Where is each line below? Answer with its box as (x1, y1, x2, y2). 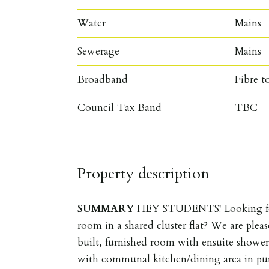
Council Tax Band (77, 100, 162, 115)
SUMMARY (77, 201, 134, 216)
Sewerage (77, 44, 120, 58)
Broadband (77, 72, 128, 86)
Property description (77, 163, 210, 184)
